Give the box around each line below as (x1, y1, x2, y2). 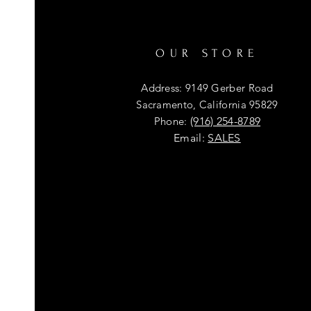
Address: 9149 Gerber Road (141, 81, 274, 94)
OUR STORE (155, 46, 259, 60)
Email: (174, 131, 208, 144)
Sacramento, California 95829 (136, 97, 278, 111)
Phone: (153, 114, 190, 128)
